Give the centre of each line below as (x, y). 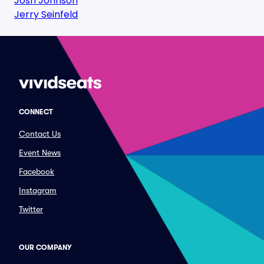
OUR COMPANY (45, 247)
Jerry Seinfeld (46, 14)
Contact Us (40, 134)
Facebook (37, 171)
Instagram (38, 190)
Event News (40, 153)
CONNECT (36, 112)
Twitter (31, 209)
